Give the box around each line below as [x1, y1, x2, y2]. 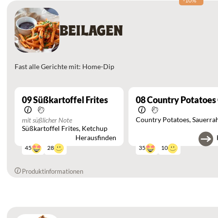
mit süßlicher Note [22, 115, 72, 124]
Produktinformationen [22, 167, 83, 175]
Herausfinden [75, 133, 116, 142]
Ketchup [82, 124, 108, 132]
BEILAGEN [59, 19, 123, 40]
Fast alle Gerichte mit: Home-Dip [15, 62, 114, 71]
